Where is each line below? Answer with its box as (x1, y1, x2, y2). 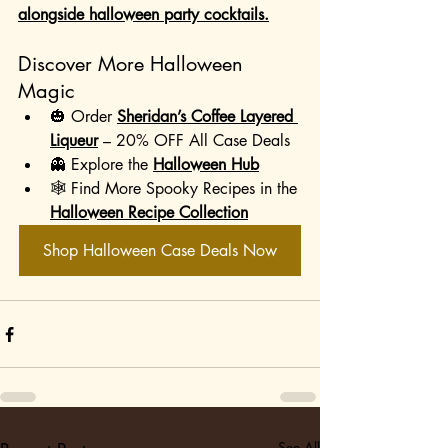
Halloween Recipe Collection (50, 202, 248, 224)
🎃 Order (50, 106, 117, 128)
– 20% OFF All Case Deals (98, 130, 290, 152)
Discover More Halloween (18, 51, 249, 78)
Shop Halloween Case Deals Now (43, 240, 277, 262)
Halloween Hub (153, 154, 259, 176)
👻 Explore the (50, 154, 153, 176)
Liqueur (50, 130, 98, 152)
